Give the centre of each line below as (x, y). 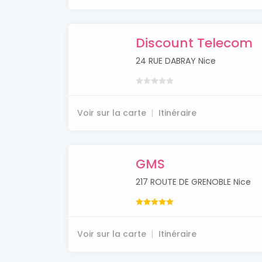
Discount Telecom (194, 43)
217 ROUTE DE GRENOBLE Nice (193, 182)
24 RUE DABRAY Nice (176, 61)
